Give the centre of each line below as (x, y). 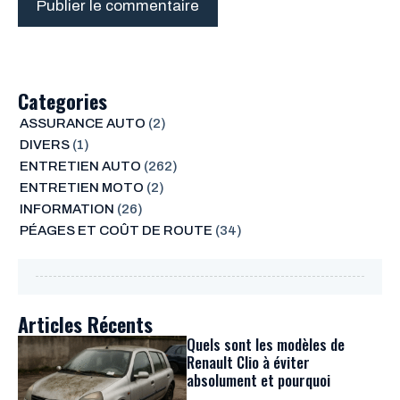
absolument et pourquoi (258, 379)
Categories (62, 100)
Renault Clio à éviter (248, 362)
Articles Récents (85, 324)
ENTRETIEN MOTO (81, 187)
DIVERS (44, 144)
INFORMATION (67, 208)
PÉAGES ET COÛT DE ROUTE (116, 230)
